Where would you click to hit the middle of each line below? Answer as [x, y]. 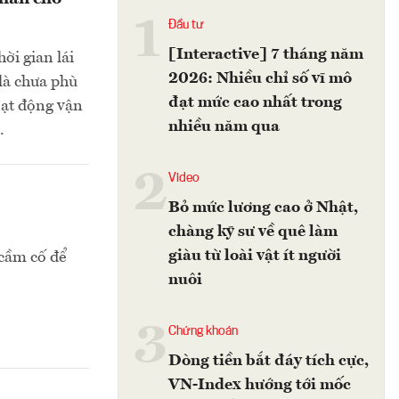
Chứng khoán [203, 331]
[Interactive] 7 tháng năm [266, 54]
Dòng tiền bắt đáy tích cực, [269, 361]
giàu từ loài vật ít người [255, 256]
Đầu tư [186, 25]
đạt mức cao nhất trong [255, 102]
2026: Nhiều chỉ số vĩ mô [260, 78]
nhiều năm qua [224, 126]
